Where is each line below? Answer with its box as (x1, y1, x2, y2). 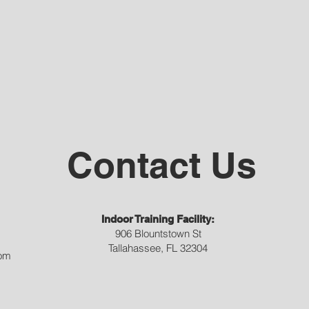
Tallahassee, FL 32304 (108, 241, 208, 255)
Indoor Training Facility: (101, 213, 215, 225)
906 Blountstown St (114, 227, 201, 240)
